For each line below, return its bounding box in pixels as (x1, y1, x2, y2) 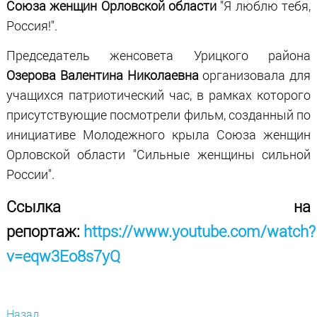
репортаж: (6, 221, 83, 241)
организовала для (198, 67, 311, 83)
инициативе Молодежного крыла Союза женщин (6, 126, 311, 143)
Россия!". (6, 17, 57, 34)
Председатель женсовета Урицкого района (6, 47, 311, 64)
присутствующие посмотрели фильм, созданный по (6, 106, 311, 123)
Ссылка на (6, 196, 311, 217)
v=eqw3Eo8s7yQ (6, 246, 120, 266)
